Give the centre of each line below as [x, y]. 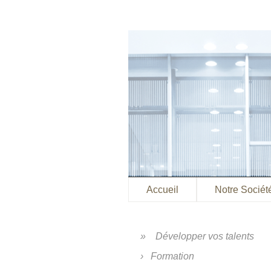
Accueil [162, 190]
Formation [172, 256]
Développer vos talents [205, 237]
